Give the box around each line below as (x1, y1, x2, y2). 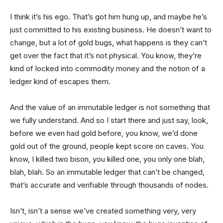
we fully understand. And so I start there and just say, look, (10, 115, 208, 125)
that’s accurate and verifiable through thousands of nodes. (10, 180, 209, 190)
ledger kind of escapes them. (10, 76, 111, 86)
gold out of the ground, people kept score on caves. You (10, 141, 204, 151)
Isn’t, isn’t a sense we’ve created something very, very (10, 206, 196, 216)
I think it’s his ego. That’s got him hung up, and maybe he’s (10, 11, 207, 21)
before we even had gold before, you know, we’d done (10, 128, 198, 138)
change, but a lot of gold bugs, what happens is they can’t (10, 37, 207, 47)
